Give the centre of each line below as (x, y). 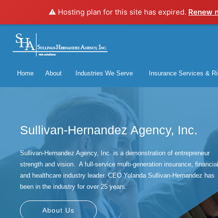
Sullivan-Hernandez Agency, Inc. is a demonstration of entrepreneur (115, 153)
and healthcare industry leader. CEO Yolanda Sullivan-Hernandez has (117, 175)
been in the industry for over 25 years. (73, 187)
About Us (58, 210)
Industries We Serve (104, 73)
